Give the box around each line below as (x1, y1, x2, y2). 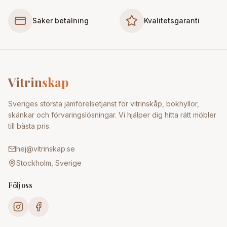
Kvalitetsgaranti (144, 16, 200, 25)
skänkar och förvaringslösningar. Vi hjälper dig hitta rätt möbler (8, 110, 216, 119)
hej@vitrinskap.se (16, 144, 75, 153)
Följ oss (8, 180, 32, 190)
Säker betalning (32, 16, 89, 25)
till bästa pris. (8, 122, 51, 130)
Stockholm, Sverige (16, 159, 82, 167)
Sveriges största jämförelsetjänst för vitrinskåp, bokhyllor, (8, 99, 199, 108)
